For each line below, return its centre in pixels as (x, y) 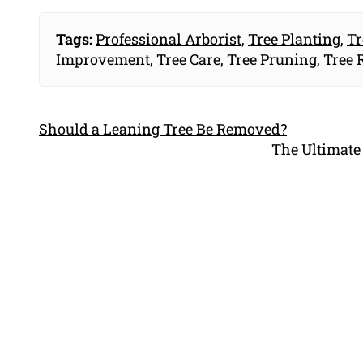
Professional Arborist (169, 39)
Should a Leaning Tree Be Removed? (163, 129)
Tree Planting (294, 39)
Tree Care (188, 60)
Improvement (103, 60)
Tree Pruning (272, 60)
